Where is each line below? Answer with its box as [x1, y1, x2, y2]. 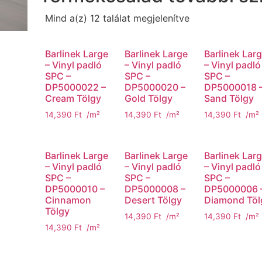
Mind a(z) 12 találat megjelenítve [45, 12, 190, 25]
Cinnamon [45, 194, 92, 206]
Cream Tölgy [45, 92, 102, 105]
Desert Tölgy [125, 194, 182, 206]
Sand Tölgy [204, 92, 254, 105]
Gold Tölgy [125, 92, 173, 105]
